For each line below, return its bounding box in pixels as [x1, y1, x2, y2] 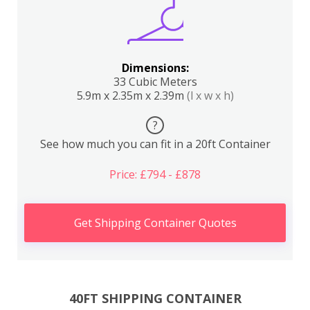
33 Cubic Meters [113, 74, 197, 89]
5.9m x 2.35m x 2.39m [76, 88, 187, 103]
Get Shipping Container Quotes [73, 215, 237, 230]
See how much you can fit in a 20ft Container [39, 136, 271, 152]
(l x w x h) [186, 88, 234, 103]
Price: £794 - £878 [109, 167, 201, 182]
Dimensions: [121, 60, 189, 75]
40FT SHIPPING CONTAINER [69, 289, 241, 307]
